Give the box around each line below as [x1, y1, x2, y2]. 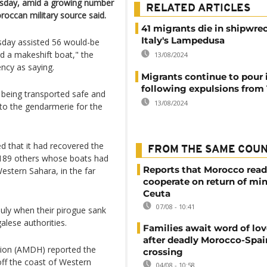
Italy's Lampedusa [141, 35, 225, 46]
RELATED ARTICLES [146, 3, 250, 14]
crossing [143, 246, 183, 257]
